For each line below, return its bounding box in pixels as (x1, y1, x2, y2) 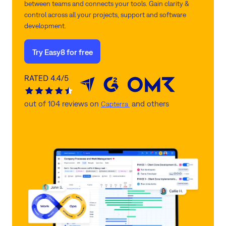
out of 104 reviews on (24, 99, 101, 108)
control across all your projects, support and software (24, 11, 186, 19)
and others (130, 99, 169, 108)
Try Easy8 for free (32, 47, 93, 56)
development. (24, 22, 66, 30)
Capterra (101, 100, 130, 108)
